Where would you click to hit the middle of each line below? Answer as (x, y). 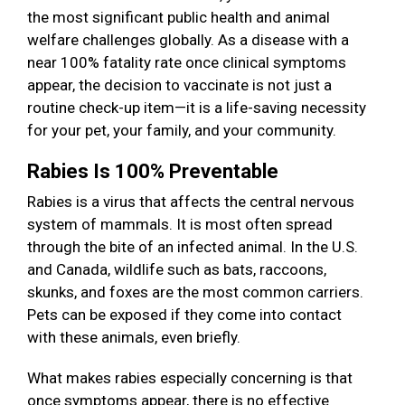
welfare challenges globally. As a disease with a (188, 40)
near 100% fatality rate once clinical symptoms (187, 63)
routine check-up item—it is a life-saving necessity (197, 108)
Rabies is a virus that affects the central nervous (191, 202)
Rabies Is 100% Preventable (155, 172)
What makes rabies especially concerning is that (190, 378)
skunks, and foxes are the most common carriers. (195, 292)
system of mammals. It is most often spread (180, 225)
